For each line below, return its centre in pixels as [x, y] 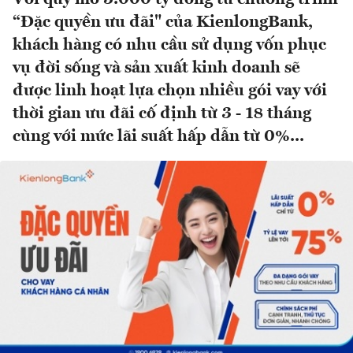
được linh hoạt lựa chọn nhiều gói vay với [170, 91]
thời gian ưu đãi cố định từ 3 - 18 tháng [162, 114]
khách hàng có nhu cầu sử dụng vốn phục [169, 46]
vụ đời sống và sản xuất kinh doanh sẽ [156, 69]
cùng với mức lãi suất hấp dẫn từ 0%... [158, 137]
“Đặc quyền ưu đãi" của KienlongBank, [163, 23]
